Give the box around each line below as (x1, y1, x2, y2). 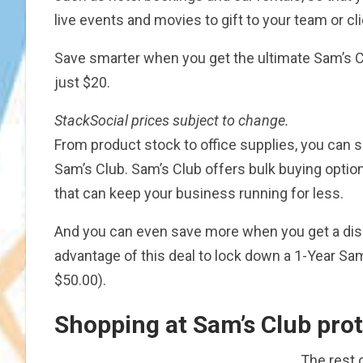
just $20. (54, 74, 110, 91)
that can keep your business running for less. (54, 185, 344, 202)
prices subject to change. (128, 112, 289, 129)
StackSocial (54, 112, 128, 129)
